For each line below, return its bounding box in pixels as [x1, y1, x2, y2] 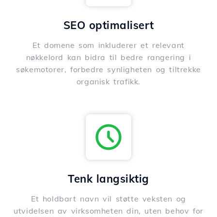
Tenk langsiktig [68, 172, 149, 186]
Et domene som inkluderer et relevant [32, 40, 185, 50]
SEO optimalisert [63, 18, 154, 32]
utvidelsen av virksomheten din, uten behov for [14, 206, 203, 216]
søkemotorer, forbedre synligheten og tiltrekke [16, 64, 201, 75]
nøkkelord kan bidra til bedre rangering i [26, 52, 191, 62]
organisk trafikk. [76, 77, 141, 87]
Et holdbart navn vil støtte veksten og [31, 194, 186, 204]
